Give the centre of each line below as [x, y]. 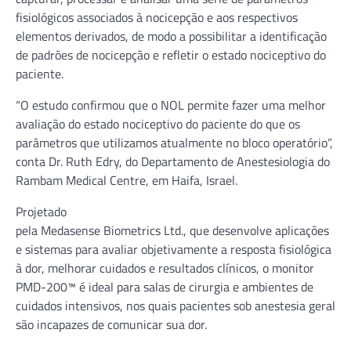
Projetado [41, 211]
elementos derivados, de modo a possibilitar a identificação [171, 36]
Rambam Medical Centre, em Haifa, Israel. [127, 180]
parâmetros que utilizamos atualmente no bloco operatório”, [174, 142]
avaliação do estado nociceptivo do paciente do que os [158, 123]
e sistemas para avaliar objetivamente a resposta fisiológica [174, 249]
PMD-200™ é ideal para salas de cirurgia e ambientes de [165, 286]
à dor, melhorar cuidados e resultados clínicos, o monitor [165, 268]
